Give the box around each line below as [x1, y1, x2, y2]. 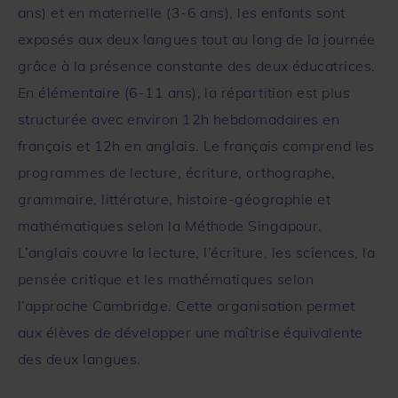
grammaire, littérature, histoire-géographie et [18, 189, 331, 208]
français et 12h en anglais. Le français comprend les [18, 136, 375, 155]
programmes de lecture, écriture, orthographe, [18, 163, 336, 181]
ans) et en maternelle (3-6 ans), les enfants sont [18, 3, 346, 21]
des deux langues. [18, 349, 141, 368]
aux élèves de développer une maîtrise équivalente [18, 322, 363, 341]
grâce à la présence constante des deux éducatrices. [18, 56, 376, 75]
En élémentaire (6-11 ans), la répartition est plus [18, 83, 350, 101]
